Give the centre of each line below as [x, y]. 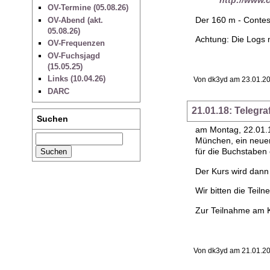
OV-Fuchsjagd [74, 55]
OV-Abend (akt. [75, 20]
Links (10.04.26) [76, 79]
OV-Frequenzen [76, 43]
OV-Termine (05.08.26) [88, 8]
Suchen [53, 119]
